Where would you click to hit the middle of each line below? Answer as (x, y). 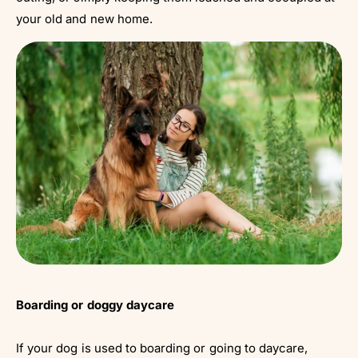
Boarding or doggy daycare (95, 305)
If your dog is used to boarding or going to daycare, (162, 348)
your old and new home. (84, 19)
